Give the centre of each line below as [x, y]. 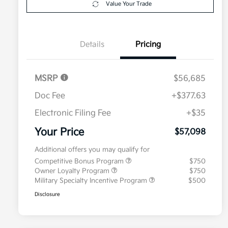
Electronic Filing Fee [73, 113]
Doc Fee [50, 96]
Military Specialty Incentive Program [92, 181]
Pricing [148, 45]
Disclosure [47, 195]
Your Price [59, 133]
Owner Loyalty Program [73, 171]
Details [92, 45]
